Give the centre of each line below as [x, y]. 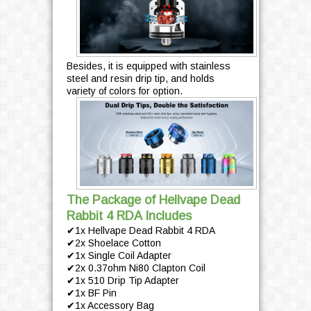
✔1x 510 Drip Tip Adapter [123, 281]
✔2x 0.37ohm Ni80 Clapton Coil [136, 268]
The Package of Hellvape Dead [153, 200]
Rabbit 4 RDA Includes [129, 216]
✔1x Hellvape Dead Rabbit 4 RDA [141, 231]
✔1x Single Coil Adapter [119, 256]
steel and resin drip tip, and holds [140, 79]
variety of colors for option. [124, 91]
